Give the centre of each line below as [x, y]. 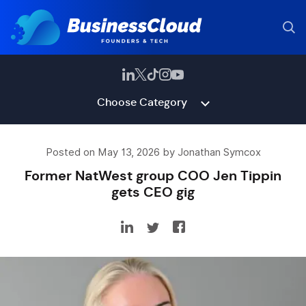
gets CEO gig [153, 192]
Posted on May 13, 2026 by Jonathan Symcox [153, 152]
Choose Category [142, 102]
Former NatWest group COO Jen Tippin [153, 176]
